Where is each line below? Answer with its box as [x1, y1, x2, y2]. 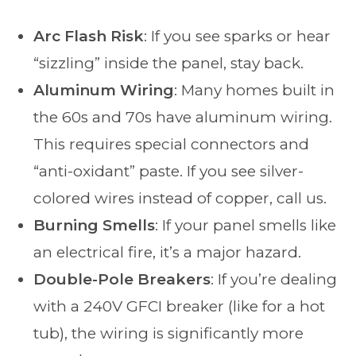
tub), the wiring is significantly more [33, 324, 304, 343]
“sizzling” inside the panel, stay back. [33, 54, 304, 73]
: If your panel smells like [155, 216, 337, 235]
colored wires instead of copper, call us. [33, 189, 327, 208]
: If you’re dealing [211, 270, 338, 289]
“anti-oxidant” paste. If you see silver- [33, 162, 304, 181]
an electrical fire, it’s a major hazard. [33, 243, 302, 262]
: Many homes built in [174, 81, 335, 100]
